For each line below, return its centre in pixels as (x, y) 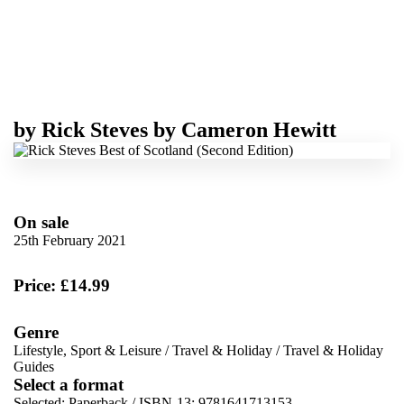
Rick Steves (95, 129)
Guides (34, 366)
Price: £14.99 (62, 285)
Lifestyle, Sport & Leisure (87, 350)
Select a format (69, 384)
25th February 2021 (70, 240)
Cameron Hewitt (259, 129)
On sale (41, 222)
